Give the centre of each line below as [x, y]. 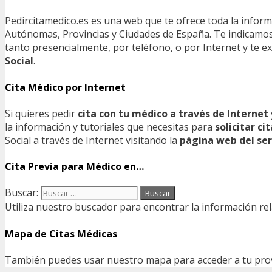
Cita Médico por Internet [65, 87]
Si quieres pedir [41, 113]
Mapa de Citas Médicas [61, 233]
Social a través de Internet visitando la [92, 140]
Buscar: [22, 193]
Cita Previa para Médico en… [74, 167]
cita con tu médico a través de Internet [173, 113]
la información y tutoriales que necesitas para [110, 127]
